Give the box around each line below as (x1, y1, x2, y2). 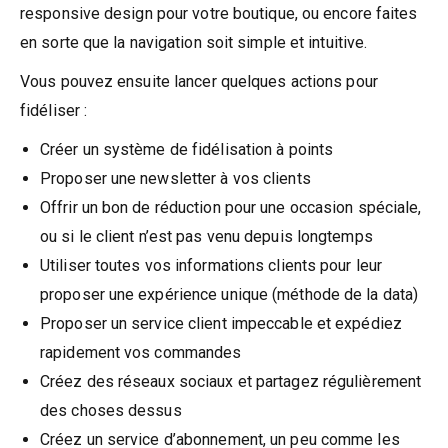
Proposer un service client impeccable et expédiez (40, 313, 402, 333)
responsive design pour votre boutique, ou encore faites (20, 3, 418, 23)
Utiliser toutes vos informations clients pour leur (40, 255, 383, 275)
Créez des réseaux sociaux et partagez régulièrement (40, 371, 422, 391)
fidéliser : (20, 100, 88, 120)
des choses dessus (40, 400, 182, 420)
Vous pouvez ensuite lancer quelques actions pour (20, 71, 378, 91)
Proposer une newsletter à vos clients (40, 168, 311, 188)
